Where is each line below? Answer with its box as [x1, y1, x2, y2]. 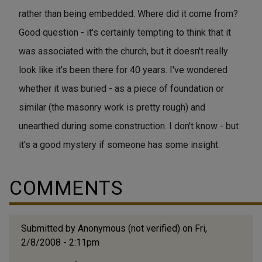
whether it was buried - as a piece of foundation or [19, 82, 224, 94]
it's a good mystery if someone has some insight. [19, 139, 220, 150]
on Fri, [180, 222, 207, 234]
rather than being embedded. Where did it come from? [19, 8, 238, 19]
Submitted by [21, 222, 78, 234]
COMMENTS [9, 175, 122, 199]
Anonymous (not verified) [78, 222, 180, 234]
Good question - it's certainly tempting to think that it [19, 26, 231, 38]
